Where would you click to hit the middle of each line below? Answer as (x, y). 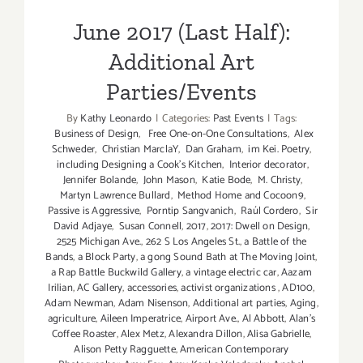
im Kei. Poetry (278, 149)
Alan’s (302, 318)
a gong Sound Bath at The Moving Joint (228, 257)
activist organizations (229, 288)
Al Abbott (263, 318)
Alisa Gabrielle (278, 334)
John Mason (168, 180)
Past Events (238, 118)
